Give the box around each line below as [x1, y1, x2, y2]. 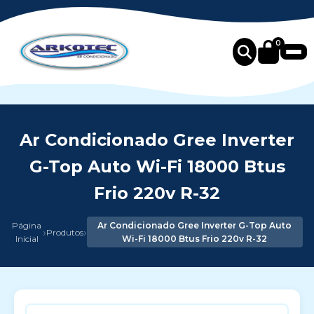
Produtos [46, 226, 83, 238]
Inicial [15, 233, 39, 244]
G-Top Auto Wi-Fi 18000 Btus [29, 156, 285, 177]
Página [12, 220, 42, 231]
